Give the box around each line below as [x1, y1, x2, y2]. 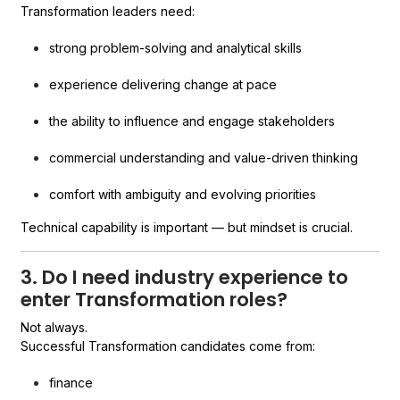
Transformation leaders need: [21, 4, 196, 19]
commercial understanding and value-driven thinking [49, 150, 359, 165]
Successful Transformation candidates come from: [21, 338, 316, 354]
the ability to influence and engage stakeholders [49, 113, 336, 129]
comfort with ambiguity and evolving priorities [49, 187, 317, 202]
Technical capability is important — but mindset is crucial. [21, 220, 354, 235]
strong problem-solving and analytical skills [49, 40, 303, 55]
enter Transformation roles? [21, 287, 288, 312]
